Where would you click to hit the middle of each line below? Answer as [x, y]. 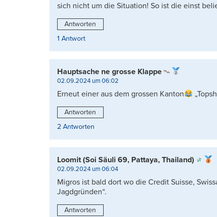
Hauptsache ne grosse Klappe [109, 72]
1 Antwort [71, 39]
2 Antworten [76, 126]
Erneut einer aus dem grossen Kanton [121, 94]
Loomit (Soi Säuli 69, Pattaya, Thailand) [126, 160]
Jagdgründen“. [82, 192]
